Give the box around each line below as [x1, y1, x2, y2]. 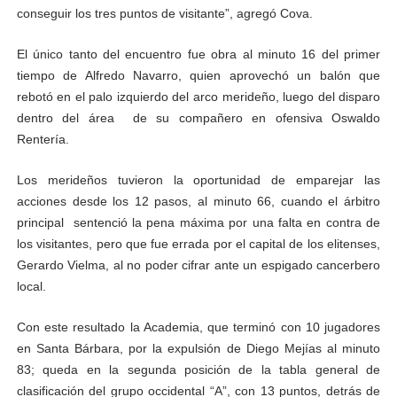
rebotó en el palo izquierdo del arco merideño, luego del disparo [16, 90, 381, 105]
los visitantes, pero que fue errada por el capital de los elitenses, [16, 237, 381, 252]
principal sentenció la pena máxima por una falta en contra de [16, 215, 381, 230]
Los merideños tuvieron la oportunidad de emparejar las [16, 173, 381, 188]
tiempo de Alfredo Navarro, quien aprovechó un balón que [16, 68, 381, 83]
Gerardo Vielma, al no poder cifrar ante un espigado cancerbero [16, 258, 381, 273]
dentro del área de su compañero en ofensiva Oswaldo [16, 111, 381, 126]
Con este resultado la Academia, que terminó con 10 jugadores [16, 320, 381, 335]
